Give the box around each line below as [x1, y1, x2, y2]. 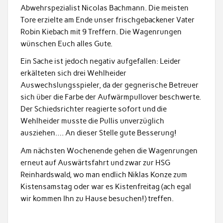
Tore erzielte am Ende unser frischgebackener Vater [20, 15, 195, 24]
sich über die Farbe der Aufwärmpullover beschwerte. [20, 93, 201, 102]
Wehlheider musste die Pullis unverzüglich [20, 116, 164, 126]
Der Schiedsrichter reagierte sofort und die [20, 105, 167, 114]
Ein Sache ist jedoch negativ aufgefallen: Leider [20, 57, 181, 66]
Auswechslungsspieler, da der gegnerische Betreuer [20, 81, 199, 90]
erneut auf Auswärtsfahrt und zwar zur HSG [20, 158, 170, 167]
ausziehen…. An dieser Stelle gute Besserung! [20, 128, 177, 138]
